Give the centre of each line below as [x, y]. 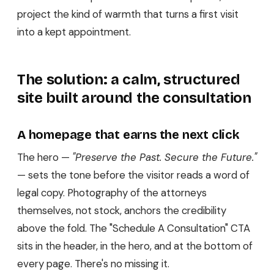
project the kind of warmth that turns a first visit [128, 14]
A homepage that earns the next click [128, 134]
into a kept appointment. [74, 31]
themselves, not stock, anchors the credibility [122, 210]
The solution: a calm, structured [129, 79]
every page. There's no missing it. [93, 263]
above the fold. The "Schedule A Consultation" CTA [134, 228]
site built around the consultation [134, 98]
